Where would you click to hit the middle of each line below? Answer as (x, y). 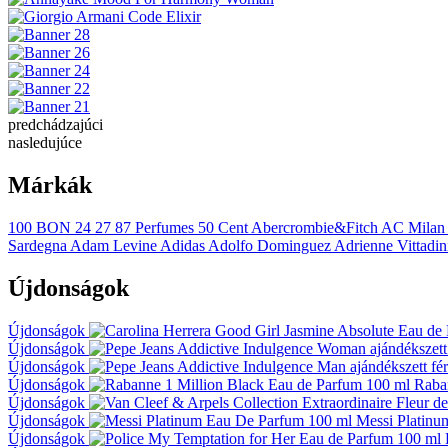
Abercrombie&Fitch (314, 227)
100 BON (41, 227)
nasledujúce (45, 142)
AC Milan (413, 227)
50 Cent (223, 227)
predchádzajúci (55, 124)
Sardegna (39, 245)
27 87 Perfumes (144, 227)
